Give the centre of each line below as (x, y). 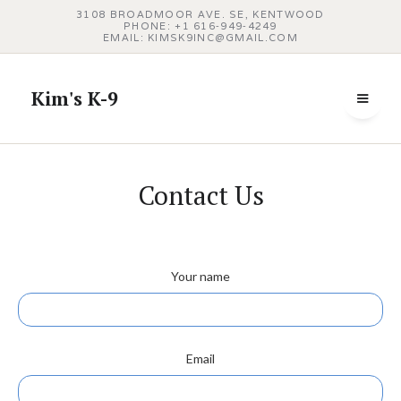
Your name (200, 276)
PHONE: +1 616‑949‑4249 (200, 26)
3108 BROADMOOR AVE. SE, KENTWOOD (200, 14)
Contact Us (200, 195)
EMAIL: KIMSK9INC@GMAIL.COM (200, 38)
